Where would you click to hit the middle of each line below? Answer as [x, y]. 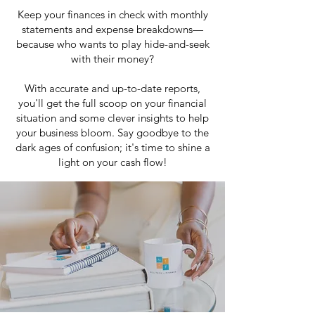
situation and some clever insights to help [112, 118]
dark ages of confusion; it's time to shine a [112, 147]
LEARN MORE [112, 191]
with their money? [112, 59]
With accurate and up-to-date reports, [112, 88]
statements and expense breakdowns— [112, 29]
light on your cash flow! [112, 162]
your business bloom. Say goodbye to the [112, 133]
